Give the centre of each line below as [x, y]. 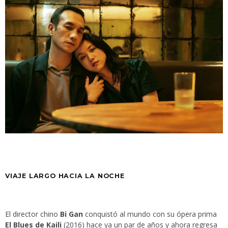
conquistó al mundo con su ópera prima [150, 214]
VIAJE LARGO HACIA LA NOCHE [65, 176]
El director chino [33, 214]
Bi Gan [72, 214]
